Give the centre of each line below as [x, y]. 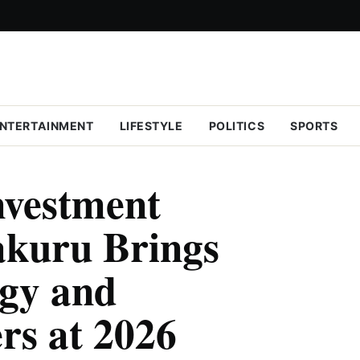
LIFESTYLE [151, 126]
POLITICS [237, 126]
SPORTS [314, 126]
